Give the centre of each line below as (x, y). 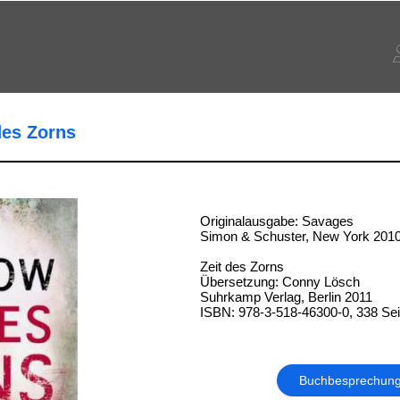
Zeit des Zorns (242, 267)
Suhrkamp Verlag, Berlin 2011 (286, 297)
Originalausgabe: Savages (276, 221)
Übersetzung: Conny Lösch (279, 282)
